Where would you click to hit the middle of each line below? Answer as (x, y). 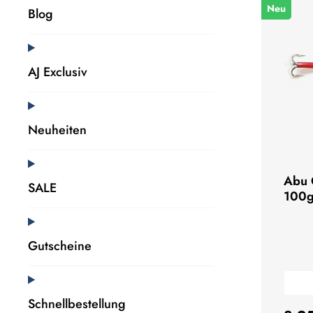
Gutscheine (60, 246)
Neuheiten (57, 130)
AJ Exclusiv (58, 72)
